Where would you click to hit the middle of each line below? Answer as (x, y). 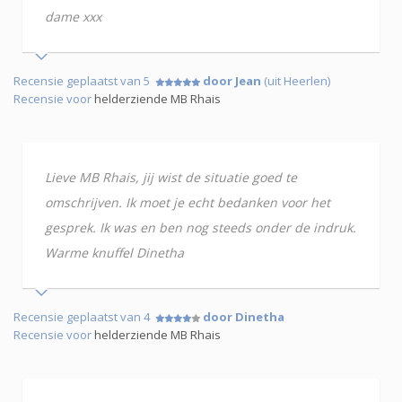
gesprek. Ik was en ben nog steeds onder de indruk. (201, 227)
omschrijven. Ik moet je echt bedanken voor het (188, 202)
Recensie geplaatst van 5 (84, 80)
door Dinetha (244, 316)
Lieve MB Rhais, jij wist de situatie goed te (171, 177)
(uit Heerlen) (296, 80)
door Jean (232, 80)
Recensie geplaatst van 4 (84, 316)
